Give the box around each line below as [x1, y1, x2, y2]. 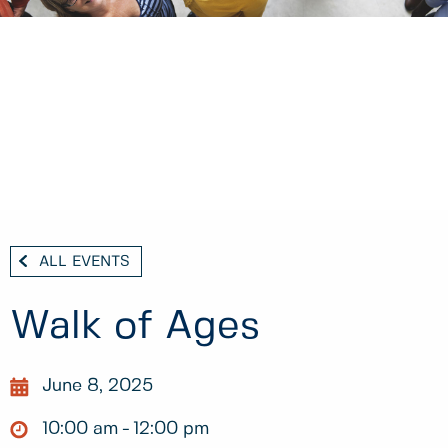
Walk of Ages [10, 308, 260, 347]
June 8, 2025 [42, 377, 153, 396]
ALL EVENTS [39, 254, 130, 269]
